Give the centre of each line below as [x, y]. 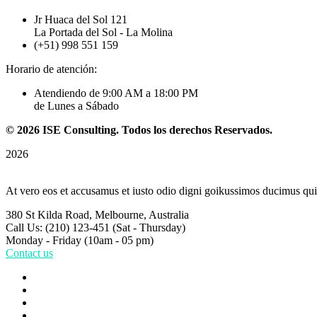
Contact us [29, 253]
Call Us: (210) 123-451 [58, 227]
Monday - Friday [44, 240]
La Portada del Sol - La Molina [103, 32]
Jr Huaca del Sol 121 [81, 19]
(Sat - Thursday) [149, 227]
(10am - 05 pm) [119, 240]
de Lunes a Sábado [76, 106]
